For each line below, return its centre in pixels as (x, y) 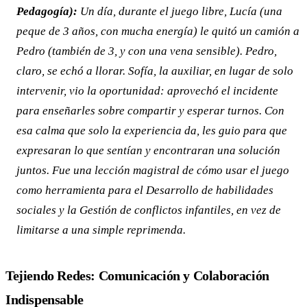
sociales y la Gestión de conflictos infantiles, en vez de (149, 210)
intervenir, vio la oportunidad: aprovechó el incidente (147, 90)
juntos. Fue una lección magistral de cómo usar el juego (153, 170)
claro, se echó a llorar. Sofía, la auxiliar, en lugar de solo (155, 71)
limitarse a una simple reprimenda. (101, 230)
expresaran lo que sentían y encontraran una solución (148, 150)
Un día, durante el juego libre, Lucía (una (180, 11)
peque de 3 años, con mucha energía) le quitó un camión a (158, 31)
